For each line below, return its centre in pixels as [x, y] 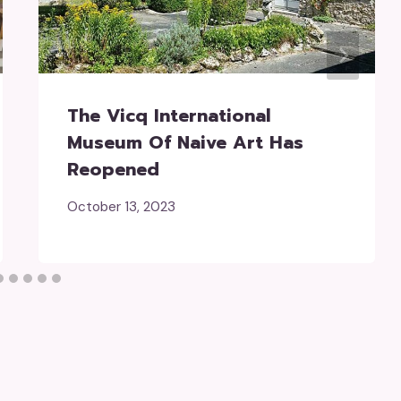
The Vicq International [168, 115]
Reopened [113, 169]
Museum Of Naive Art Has [185, 142]
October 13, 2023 [121, 206]
